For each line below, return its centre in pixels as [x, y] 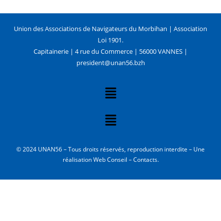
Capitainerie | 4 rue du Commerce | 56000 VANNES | [110, 51]
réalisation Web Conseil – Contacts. [110, 159]
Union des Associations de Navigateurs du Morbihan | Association [110, 28]
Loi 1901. [110, 40]
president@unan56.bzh [110, 62]
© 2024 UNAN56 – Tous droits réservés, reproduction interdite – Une [110, 149]
